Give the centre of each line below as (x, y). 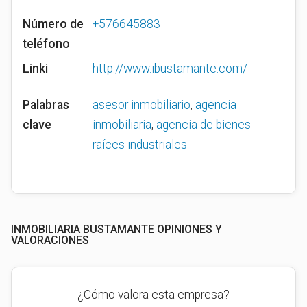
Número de (53, 24)
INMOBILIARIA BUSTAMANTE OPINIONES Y (116, 229)
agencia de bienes (203, 125)
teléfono (46, 44)
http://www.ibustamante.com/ (170, 69)
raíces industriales (139, 145)
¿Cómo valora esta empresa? (153, 295)
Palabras (46, 105)
